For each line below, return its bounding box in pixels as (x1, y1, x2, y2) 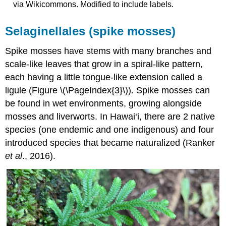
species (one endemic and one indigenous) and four (5, 125, 214, 135)
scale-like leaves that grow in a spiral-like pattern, (5, 59, 203, 70)
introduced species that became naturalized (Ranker (5, 138, 215, 148)
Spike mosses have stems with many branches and (5, 46, 212, 56)
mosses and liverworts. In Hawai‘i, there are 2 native (5, 111, 215, 122)
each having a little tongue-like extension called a (5, 72, 203, 83)
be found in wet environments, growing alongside (5, 98, 202, 109)
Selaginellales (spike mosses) (5, 24, 176, 38)
